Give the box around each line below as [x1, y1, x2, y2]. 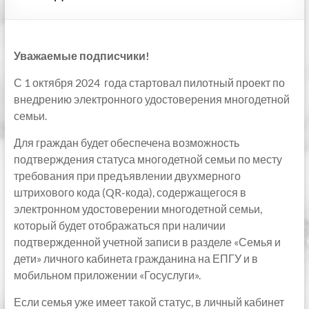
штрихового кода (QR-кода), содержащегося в [13, 186, 246, 199]
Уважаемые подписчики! [13, 49, 150, 62]
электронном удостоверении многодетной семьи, [13, 202, 262, 215]
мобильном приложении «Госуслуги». [13, 268, 201, 281]
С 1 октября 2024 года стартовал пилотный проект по [13, 76, 285, 89]
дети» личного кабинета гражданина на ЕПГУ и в [13, 252, 258, 265]
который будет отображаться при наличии [13, 219, 226, 232]
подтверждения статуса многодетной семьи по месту [13, 152, 282, 166]
